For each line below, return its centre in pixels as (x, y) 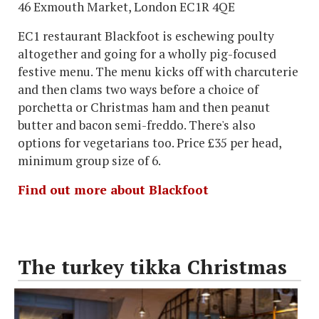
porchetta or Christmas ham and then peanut (144, 108)
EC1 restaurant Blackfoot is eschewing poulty (146, 36)
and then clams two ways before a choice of (138, 90)
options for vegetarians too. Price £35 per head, (150, 143)
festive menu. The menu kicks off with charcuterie (158, 72)
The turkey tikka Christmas (152, 267)
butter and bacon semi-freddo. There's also (137, 125)
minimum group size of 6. (89, 161)
